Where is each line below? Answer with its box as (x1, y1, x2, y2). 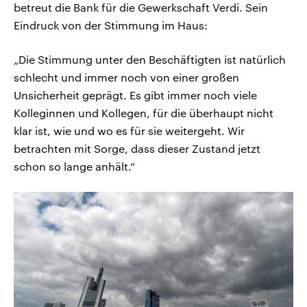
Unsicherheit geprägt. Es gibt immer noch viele (14, 88, 257, 101)
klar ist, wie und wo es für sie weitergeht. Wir (14, 123, 245, 137)
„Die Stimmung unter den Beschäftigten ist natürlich (14, 52, 286, 66)
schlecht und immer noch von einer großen (14, 70, 239, 84)
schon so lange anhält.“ (14, 159, 135, 173)
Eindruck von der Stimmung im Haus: (14, 18, 208, 32)
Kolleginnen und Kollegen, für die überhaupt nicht (14, 106, 273, 119)
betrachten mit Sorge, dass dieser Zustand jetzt (14, 141, 260, 155)
